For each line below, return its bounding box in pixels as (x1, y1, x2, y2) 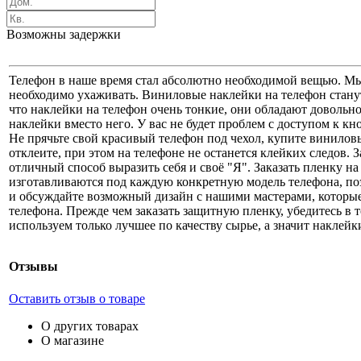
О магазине (41, 333, 104, 347)
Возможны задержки (6, 27, 121, 42)
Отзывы (9, 259, 58, 274)
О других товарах (41, 318, 139, 333)
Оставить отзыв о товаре (9, 291, 145, 305)
